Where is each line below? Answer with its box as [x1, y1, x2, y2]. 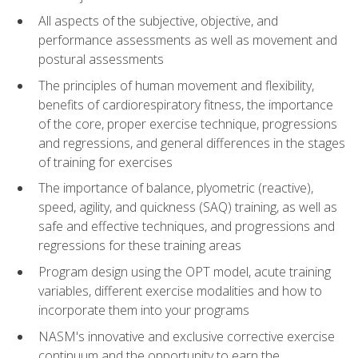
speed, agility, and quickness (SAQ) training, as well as [38, 198, 337, 217]
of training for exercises [38, 153, 173, 171]
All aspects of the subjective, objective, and [38, 12, 278, 30]
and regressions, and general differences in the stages [38, 133, 345, 152]
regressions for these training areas [38, 237, 241, 255]
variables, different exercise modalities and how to [38, 281, 322, 300]
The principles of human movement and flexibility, [38, 76, 314, 94]
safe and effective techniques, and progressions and [38, 217, 335, 236]
